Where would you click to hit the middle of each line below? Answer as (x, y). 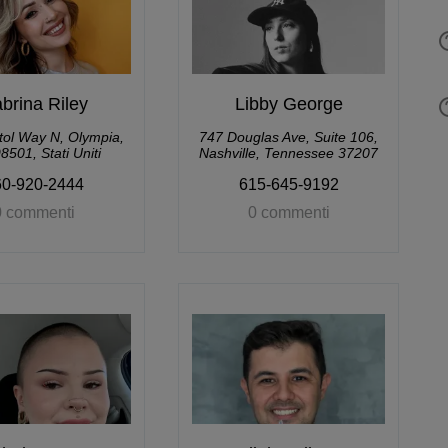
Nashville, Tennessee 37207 (288, 153)
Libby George (288, 104)
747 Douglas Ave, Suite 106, (288, 137)
